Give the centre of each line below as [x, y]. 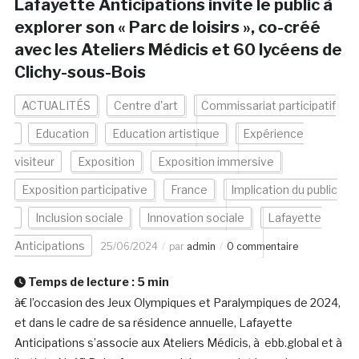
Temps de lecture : [81, 282]
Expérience [273, 134]
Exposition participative [84, 190]
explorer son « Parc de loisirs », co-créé [167, 28]
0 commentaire [262, 247]
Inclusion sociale [79, 218]
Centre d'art [145, 106]
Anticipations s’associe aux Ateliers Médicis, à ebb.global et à [179, 343]
